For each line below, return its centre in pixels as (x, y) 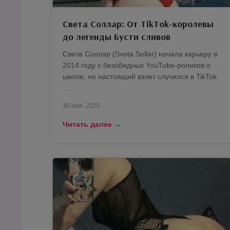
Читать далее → (92, 124)
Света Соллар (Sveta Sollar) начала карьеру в (140, 54)
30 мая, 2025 (81, 106)
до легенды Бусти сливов (117, 37)
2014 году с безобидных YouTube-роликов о (137, 65)
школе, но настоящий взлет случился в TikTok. (141, 76)
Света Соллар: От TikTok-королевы (138, 24)
